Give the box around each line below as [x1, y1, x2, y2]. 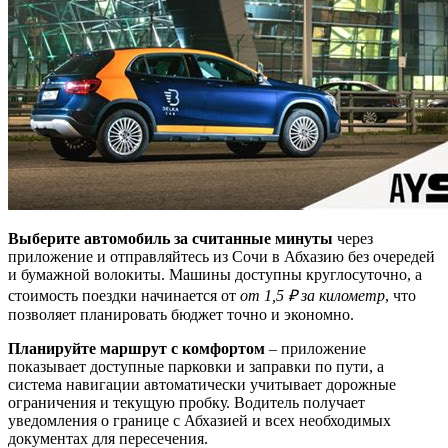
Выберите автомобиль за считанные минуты [8, 229, 333, 247]
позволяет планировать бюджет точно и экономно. [8, 305, 354, 323]
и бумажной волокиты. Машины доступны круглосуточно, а [8, 265, 422, 283]
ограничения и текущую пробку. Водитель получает [8, 393, 365, 411]
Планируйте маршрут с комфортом [8, 339, 265, 357]
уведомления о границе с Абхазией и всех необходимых [8, 411, 391, 429]
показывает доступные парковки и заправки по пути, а [8, 357, 384, 375]
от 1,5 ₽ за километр [240, 286, 385, 304]
